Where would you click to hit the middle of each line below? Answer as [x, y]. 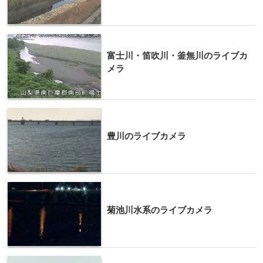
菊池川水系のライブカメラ [160, 210]
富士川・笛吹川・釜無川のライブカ [177, 55]
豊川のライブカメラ [146, 136]
